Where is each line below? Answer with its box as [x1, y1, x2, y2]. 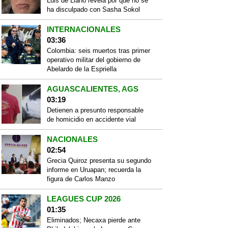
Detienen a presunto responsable [46, 106, 144, 114]
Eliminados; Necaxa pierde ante [46, 216, 140, 224]
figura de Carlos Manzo [46, 175, 115, 183]
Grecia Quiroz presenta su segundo [46, 157, 151, 164]
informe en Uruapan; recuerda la [46, 166, 141, 174]
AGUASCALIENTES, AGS [46, 84, 138, 93]
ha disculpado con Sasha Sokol [46, 6, 140, 13]
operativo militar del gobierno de [46, 56, 140, 64]
